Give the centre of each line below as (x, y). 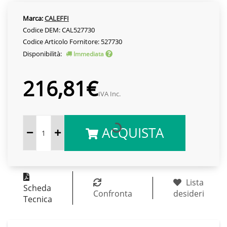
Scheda (37, 188)
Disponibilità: (43, 53)
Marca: (33, 18)
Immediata (89, 54)
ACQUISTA (131, 133)
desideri (188, 193)
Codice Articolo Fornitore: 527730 (72, 41)
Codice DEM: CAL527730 (59, 30)
